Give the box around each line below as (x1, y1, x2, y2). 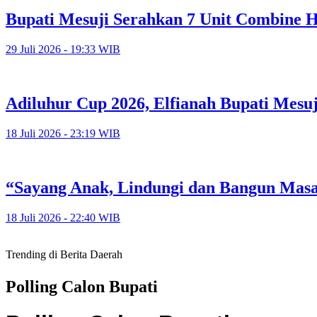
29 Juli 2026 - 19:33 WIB (6, 43, 120, 56)
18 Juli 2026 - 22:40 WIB (6, 211, 120, 224)
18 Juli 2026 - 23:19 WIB (6, 127, 120, 139)
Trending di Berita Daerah (6, 248, 122, 260)
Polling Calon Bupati (6, 277, 158, 296)
